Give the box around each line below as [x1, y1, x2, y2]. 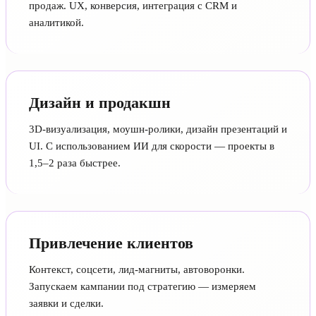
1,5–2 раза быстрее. [29, 157, 121, 169]
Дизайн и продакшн [29, 93, 171, 111]
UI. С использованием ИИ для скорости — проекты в [29, 140, 274, 152]
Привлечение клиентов [29, 233, 193, 252]
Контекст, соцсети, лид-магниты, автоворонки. [29, 263, 245, 275]
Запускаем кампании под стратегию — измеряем [29, 280, 256, 292]
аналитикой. [29, 16, 84, 28]
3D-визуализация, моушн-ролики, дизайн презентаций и [29, 123, 287, 135]
